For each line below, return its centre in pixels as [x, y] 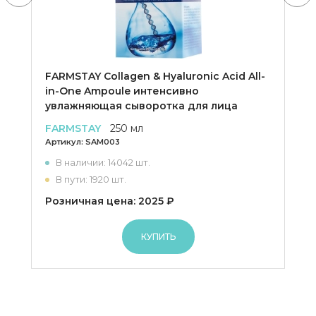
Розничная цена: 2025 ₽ [110, 201]
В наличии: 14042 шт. [103, 162]
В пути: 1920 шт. [91, 179]
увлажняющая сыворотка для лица [141, 106]
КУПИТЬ [158, 237]
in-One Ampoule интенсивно [122, 91]
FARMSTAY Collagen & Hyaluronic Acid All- [155, 76]
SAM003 [103, 142]
